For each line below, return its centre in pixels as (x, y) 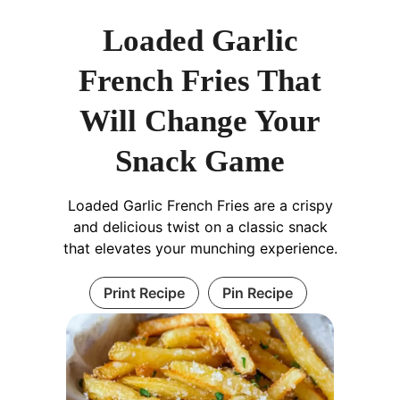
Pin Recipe (257, 293)
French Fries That (200, 81)
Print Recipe (144, 293)
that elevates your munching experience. (200, 249)
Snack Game (200, 162)
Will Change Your (200, 121)
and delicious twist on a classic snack (200, 227)
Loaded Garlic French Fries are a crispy (200, 206)
